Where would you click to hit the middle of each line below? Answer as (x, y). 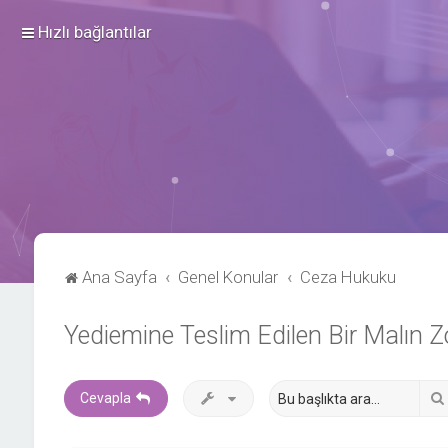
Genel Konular (228, 277)
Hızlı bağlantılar (95, 32)
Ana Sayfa (119, 277)
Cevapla (105, 398)
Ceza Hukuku (348, 277)
